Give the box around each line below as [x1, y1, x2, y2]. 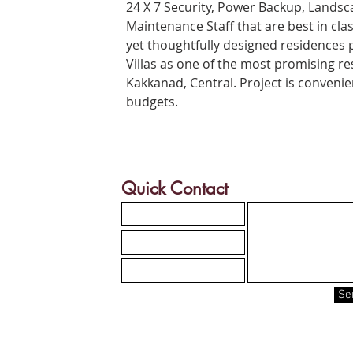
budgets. [125, 93, 178, 110]
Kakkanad [125, 74, 184, 91]
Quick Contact [121, 177, 228, 199]
